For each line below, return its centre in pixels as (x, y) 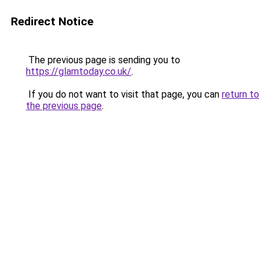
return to (240, 94)
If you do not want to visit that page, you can (124, 94)
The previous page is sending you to (103, 60)
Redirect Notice (52, 21)
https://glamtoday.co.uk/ (79, 71)
